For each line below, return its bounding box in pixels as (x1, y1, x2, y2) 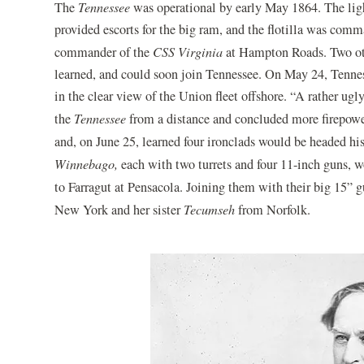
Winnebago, (54, 154, 119, 172)
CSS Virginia (153, 42, 223, 60)
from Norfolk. (235, 200, 311, 219)
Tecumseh (184, 200, 236, 218)
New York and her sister (54, 200, 184, 219)
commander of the (54, 42, 154, 61)
